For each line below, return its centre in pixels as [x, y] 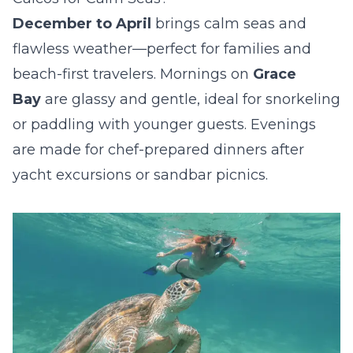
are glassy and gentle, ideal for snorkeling [191, 99]
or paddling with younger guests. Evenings [164, 124]
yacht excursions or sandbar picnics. [140, 175]
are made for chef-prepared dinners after [158, 150]
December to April [82, 24]
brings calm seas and [229, 24]
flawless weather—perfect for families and [162, 49]
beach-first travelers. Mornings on [133, 74]
